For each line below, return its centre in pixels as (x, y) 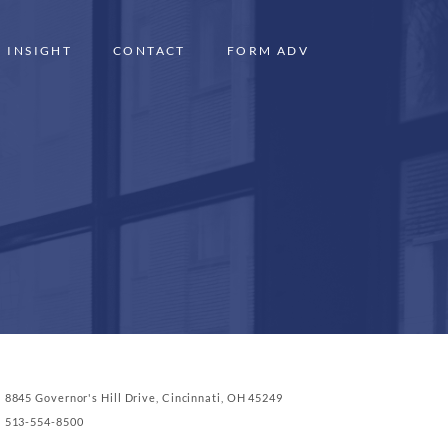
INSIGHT (40, 50)
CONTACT (149, 50)
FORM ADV (267, 50)
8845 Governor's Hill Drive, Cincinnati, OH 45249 (143, 397)
